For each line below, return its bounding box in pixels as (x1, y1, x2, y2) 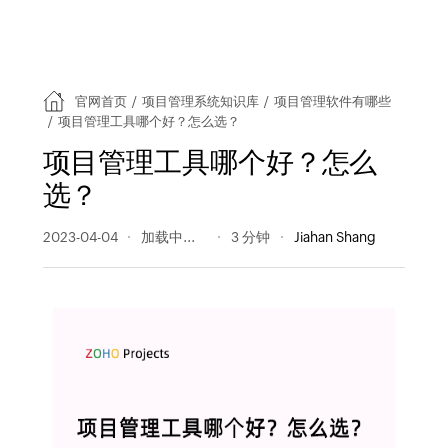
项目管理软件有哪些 (274, 93, 391, 109)
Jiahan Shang (293, 229, 376, 245)
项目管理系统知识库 (141, 93, 259, 109)
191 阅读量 (141, 229, 208, 245)
